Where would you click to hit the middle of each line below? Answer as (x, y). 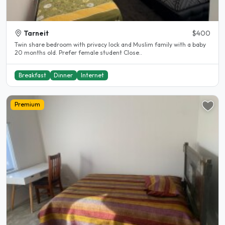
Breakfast (32, 75)
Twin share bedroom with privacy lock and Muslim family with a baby (110, 45)
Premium (27, 104)
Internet (92, 75)
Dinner (64, 75)
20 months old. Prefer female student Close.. (133, 53)
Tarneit (36, 33)
